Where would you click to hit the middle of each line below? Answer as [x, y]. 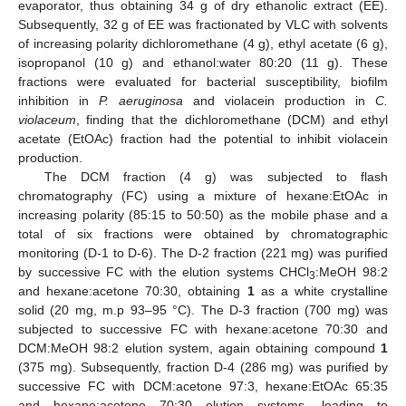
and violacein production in [279, 101]
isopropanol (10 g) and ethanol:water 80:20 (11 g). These [203, 63]
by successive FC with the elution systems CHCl [164, 272]
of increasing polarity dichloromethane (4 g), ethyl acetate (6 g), [203, 44]
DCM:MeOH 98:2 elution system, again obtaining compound [199, 348]
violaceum [47, 120]
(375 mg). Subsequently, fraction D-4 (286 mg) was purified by [203, 367]
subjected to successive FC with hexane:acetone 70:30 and [203, 329]
